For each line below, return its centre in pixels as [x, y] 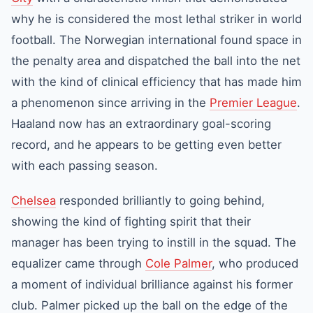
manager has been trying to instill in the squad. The [154, 242]
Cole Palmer [179, 263]
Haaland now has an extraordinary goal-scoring [141, 124]
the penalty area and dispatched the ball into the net [156, 61]
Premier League [253, 103]
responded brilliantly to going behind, [160, 201]
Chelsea [34, 201]
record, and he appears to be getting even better [146, 145]
